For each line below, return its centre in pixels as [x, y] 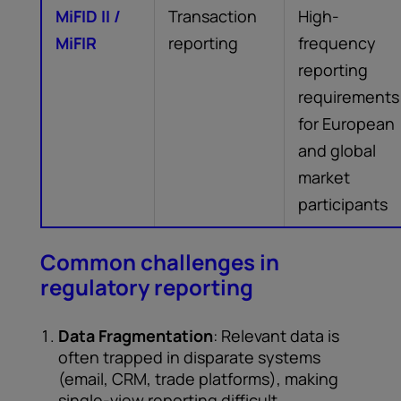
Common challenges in [160, 262]
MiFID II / [88, 16]
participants [343, 204]
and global [337, 150]
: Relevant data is [276, 336]
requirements [349, 97]
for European [346, 124]
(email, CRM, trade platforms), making [198, 379]
